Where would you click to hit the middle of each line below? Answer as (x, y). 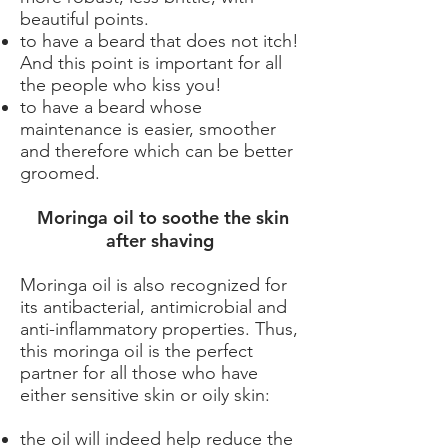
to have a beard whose (111, 107)
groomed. (60, 173)
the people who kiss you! (121, 85)
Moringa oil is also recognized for (153, 285)
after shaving (160, 240)
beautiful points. (84, 19)
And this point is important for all (151, 63)
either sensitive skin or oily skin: (145, 395)
